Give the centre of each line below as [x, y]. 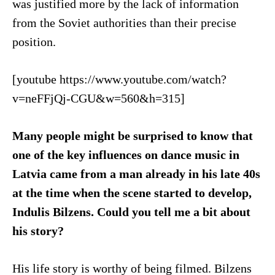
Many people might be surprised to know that [132, 136]
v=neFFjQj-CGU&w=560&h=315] [98, 98]
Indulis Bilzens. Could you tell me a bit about [131, 212]
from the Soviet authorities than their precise [124, 23]
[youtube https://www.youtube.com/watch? [119, 79]
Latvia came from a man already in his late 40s [136, 174]
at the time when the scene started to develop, [132, 193]
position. [34, 42]
